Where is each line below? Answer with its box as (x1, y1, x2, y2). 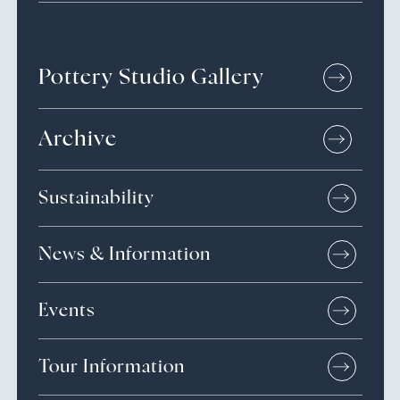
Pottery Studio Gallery (37, 66, 264, 88)
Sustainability (37, 188, 154, 207)
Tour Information (37, 357, 185, 376)
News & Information (37, 245, 211, 263)
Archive (37, 128, 117, 150)
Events (37, 301, 96, 320)
